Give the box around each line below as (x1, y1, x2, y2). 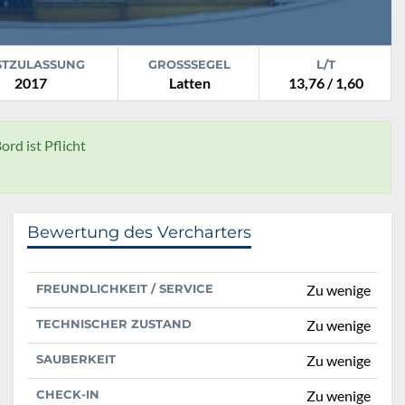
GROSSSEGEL (148, 56, 223, 71)
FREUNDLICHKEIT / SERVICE (36, 280, 213, 296)
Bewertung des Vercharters (27, 221, 251, 242)
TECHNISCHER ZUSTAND (36, 316, 192, 331)
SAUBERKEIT (36, 351, 116, 366)
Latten (168, 73, 211, 91)
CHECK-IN (36, 386, 99, 401)
